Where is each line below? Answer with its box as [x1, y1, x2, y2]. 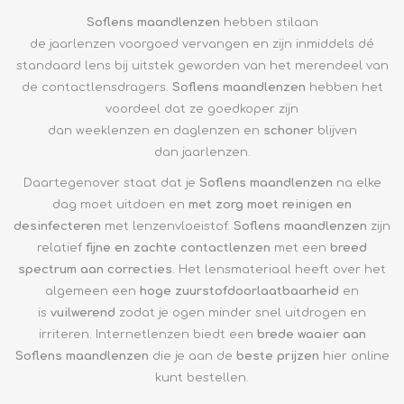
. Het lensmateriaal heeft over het [172, 262, 386, 276]
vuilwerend [50, 306, 115, 319]
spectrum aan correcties [18, 262, 172, 276]
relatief [37, 241, 86, 254]
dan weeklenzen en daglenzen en [47, 124, 263, 137]
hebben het [305, 80, 383, 94]
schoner [262, 124, 314, 137]
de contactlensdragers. [21, 80, 172, 94]
